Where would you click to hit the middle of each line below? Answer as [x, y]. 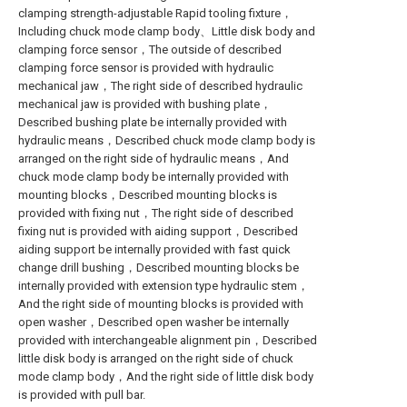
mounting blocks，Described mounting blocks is [148, 195]
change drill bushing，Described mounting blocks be [159, 268]
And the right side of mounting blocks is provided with [161, 304]
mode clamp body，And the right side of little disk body [166, 377]
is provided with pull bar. [82, 395]
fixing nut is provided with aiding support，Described [158, 231]
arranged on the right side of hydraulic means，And [154, 159]
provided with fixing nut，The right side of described [156, 213]
